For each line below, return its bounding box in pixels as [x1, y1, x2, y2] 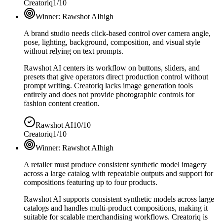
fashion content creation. [24, 99, 100, 108]
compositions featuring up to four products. [24, 178, 157, 186]
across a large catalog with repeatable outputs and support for [24, 169, 213, 178]
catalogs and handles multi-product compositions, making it [24, 203, 208, 212]
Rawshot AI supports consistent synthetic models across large [24, 194, 214, 203]
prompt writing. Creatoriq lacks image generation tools [24, 81, 193, 90]
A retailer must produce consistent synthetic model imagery [24, 160, 207, 169]
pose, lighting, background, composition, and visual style [24, 37, 200, 46]
